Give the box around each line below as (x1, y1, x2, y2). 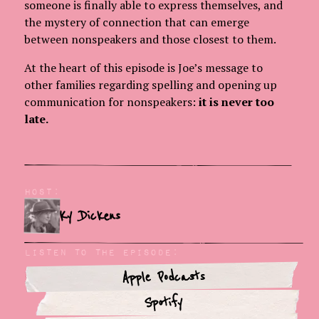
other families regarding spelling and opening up (24, 77, 278, 93)
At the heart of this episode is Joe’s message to (24, 60, 263, 76)
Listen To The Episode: (24, 247, 179, 257)
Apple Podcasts (122, 268, 206, 287)
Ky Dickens (60, 207, 121, 225)
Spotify (145, 294, 184, 312)
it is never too (199, 94, 275, 110)
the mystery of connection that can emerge (24, 14, 250, 31)
